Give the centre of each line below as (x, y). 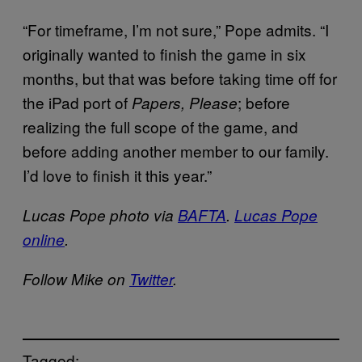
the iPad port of (77, 103)
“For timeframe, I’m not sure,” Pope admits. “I (176, 30)
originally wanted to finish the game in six (164, 54)
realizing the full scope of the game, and (160, 127)
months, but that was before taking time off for (180, 78)
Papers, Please (185, 103)
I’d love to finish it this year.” (117, 175)
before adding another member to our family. (176, 151)
